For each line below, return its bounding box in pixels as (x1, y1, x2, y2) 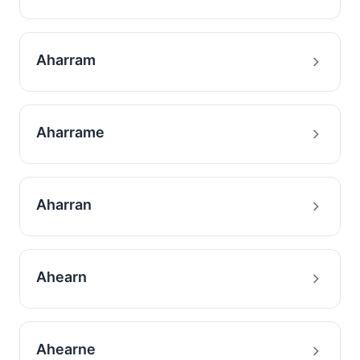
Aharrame (36, 124, 104, 141)
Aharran (36, 196, 92, 213)
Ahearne (36, 341, 96, 358)
